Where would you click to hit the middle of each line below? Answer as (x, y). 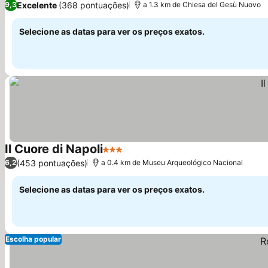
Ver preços (149, 156)
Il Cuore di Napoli (54, 149)
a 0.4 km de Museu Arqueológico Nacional (172, 162)
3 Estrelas (125, 156)
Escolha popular (33, 239)
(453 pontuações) (52, 163)
